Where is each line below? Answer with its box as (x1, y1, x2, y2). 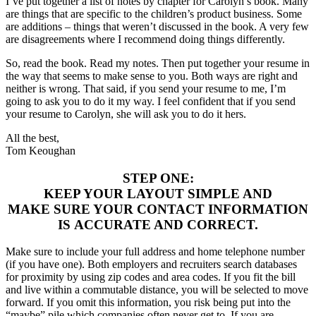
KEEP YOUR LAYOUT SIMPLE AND (44, 186, 272, 201)
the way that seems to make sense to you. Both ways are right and (6, 69, 298, 82)
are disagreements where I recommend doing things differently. (6, 32, 285, 45)
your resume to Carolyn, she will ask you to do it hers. (6, 107, 246, 120)
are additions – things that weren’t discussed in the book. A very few (6, 20, 309, 32)
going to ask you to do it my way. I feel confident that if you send (6, 95, 296, 107)
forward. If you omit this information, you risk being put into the (6, 296, 291, 309)
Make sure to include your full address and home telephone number (6, 245, 305, 258)
